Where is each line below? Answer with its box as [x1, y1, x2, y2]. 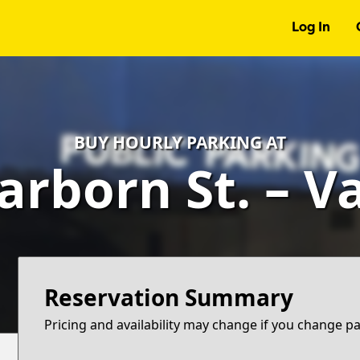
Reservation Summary [44, 281, 294, 313]
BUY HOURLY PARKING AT [74, 131, 286, 153]
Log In [291, 22, 330, 35]
